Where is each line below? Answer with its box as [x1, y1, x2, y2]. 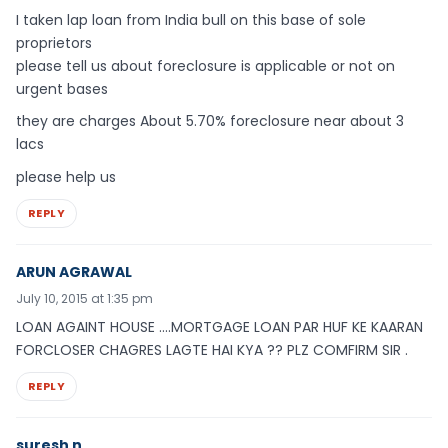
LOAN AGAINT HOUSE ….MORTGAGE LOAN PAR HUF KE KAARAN [16, 316, 423, 337]
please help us [16, 167, 116, 188]
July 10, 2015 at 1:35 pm [16, 289, 153, 307]
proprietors [16, 32, 92, 53]
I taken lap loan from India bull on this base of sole [16, 9, 366, 30]
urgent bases [16, 78, 108, 99]
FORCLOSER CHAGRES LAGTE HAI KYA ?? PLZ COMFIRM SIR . [16, 339, 408, 360]
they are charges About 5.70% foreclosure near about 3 [16, 111, 404, 132]
